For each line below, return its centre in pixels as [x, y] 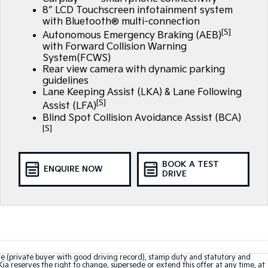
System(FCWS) [76, 59]
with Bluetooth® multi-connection [121, 22]
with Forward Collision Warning [114, 47]
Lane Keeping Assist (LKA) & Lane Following [142, 93]
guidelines [65, 81]
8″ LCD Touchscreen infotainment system [137, 11]
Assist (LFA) [69, 106]
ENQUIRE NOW [73, 170]
